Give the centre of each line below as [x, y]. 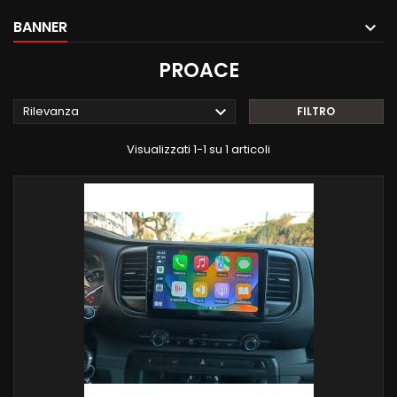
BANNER [40, 27]
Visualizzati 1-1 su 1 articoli [198, 149]
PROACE [198, 70]
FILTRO [316, 111]
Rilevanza [51, 111]
